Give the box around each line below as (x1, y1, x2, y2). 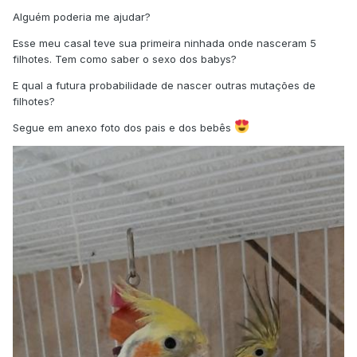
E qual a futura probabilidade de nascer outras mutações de (13, 79, 316, 92)
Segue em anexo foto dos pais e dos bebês (13, 121, 234, 135)
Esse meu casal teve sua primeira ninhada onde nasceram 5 (13, 37, 316, 50)
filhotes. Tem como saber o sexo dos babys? (13, 53, 237, 66)
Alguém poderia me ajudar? (13, 10, 151, 24)
